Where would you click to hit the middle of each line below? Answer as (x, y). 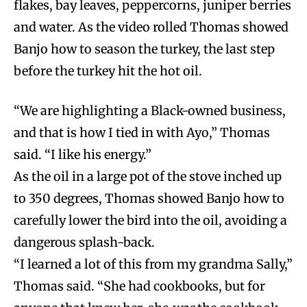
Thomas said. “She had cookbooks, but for (139, 286)
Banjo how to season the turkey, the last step (144, 49)
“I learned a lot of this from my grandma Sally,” (153, 264)
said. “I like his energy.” (83, 154)
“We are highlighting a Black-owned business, (150, 110)
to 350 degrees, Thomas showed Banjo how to (149, 198)
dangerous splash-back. (84, 242)
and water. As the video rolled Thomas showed (151, 27)
